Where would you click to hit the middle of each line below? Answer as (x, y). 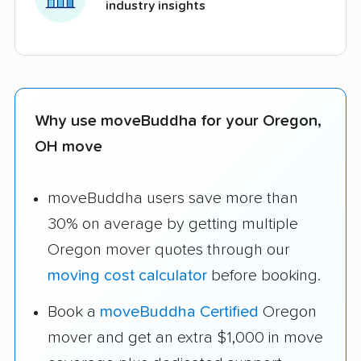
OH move (68, 146)
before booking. (264, 276)
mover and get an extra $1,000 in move (185, 338)
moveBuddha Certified (179, 312)
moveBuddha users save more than (173, 199)
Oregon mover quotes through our (169, 250)
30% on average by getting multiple (173, 224)
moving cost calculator (127, 276)
